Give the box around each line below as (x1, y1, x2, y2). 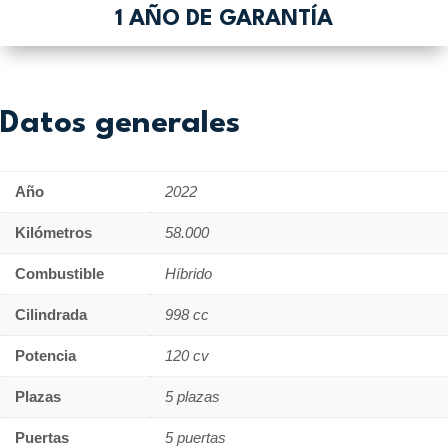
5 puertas (165, 428, 226, 446)
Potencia (15, 346, 76, 364)
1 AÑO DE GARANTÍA (115, 7, 333, 30)
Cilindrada (15, 305, 87, 323)
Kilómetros (15, 223, 92, 241)
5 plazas (165, 387, 220, 405)
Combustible (15, 264, 104, 282)
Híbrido (165, 264, 212, 282)
